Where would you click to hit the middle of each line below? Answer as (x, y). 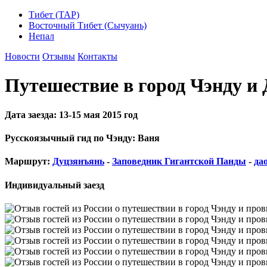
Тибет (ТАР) (54, 15)
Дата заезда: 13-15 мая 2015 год (71, 114)
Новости (22, 56)
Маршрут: (29, 162)
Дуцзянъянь (78, 162)
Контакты (97, 56)
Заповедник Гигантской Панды (179, 162)
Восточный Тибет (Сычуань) (88, 25)
